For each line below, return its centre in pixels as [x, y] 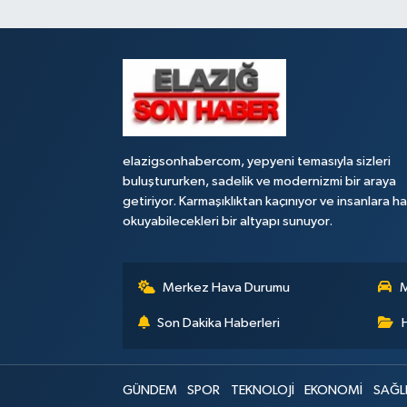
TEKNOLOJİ [262, 390]
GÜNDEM [149, 390]
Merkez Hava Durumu [227, 288]
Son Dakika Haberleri [219, 323]
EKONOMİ [334, 390]
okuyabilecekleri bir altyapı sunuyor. [227, 221]
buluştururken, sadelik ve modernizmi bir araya [259, 181]
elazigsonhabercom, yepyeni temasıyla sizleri [256, 161]
